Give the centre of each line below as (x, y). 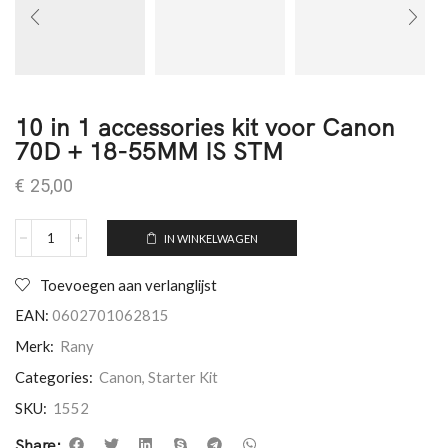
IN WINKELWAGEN (211, 238)
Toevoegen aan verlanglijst (128, 285)
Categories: (54, 377)
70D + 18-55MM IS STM (149, 151)
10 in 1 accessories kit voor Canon (205, 127)
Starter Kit (183, 377)
